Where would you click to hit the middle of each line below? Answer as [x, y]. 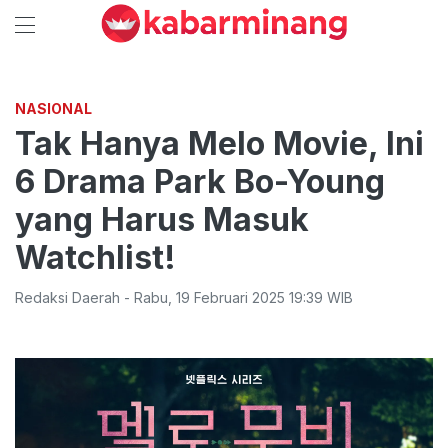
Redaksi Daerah [67, 297]
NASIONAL [53, 108]
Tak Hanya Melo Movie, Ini [219, 143]
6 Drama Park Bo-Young [200, 181]
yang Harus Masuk [162, 219]
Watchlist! [95, 257]
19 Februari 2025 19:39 [249, 297]
